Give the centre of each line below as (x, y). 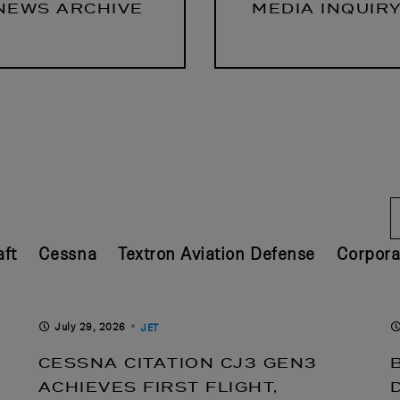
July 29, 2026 (90, 326)
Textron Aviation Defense (217, 253)
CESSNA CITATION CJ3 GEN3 (178, 362)
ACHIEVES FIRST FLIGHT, (158, 387)
